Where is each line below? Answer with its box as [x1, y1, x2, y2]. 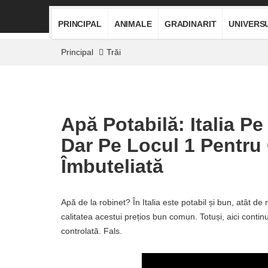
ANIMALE [114, 19, 152, 29]
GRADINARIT [164, 19, 217, 29]
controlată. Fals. [61, 226, 122, 236]
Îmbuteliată [61, 156, 163, 177]
